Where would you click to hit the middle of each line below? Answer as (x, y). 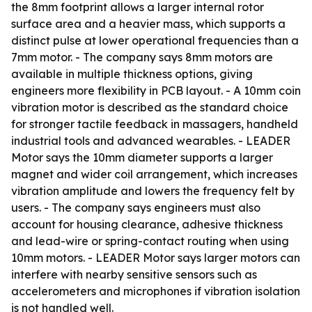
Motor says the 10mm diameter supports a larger (142, 157)
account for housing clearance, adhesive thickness (147, 224)
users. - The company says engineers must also (136, 208)
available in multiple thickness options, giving (132, 74)
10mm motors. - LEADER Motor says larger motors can (156, 258)
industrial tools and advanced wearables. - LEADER (151, 141)
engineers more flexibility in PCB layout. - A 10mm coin (156, 91)
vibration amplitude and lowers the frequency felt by (153, 191)
